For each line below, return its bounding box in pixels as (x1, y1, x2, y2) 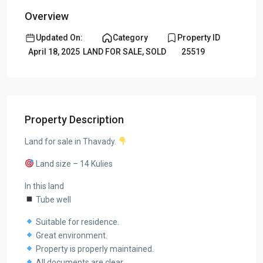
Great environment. (33, 231, 107, 240)
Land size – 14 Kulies (33, 159, 113, 168)
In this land (25, 181, 64, 191)
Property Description (25, 113, 124, 126)
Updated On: (36, 33, 83, 42)
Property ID (177, 33, 220, 42)
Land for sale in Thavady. (25, 137, 118, 146)
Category (112, 33, 148, 42)
